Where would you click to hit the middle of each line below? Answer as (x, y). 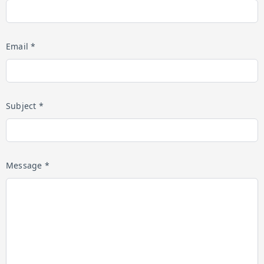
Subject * (25, 106)
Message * (28, 165)
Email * (21, 46)
